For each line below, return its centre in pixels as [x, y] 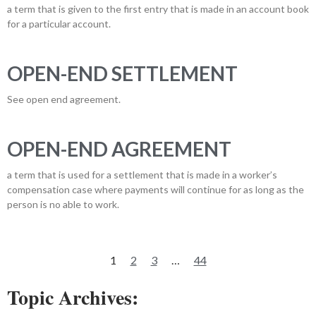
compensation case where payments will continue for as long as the [156, 189]
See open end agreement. [64, 99]
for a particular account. [59, 24]
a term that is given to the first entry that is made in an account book [158, 9]
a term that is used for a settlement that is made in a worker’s [142, 175]
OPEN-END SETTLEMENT [122, 73]
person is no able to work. [63, 204]
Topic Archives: [73, 297]
